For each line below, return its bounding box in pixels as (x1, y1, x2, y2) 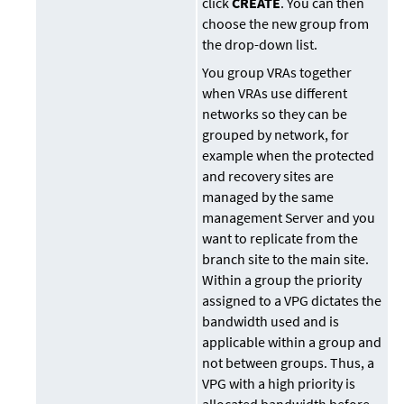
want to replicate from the (202, 229, 359, 248)
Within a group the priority (202, 271, 363, 289)
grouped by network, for (202, 125, 350, 144)
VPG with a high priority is (202, 374, 356, 393)
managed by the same (202, 188, 335, 207)
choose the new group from (202, 14, 370, 33)
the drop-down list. (202, 35, 318, 54)
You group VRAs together (202, 63, 353, 82)
